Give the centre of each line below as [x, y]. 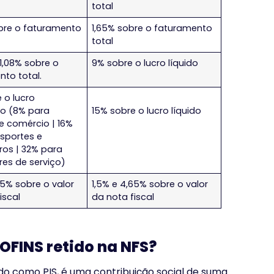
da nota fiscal [123, 197]
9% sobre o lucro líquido [145, 63]
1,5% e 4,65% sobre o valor [150, 184]
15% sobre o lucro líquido [147, 111]
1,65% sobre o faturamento [152, 28]
